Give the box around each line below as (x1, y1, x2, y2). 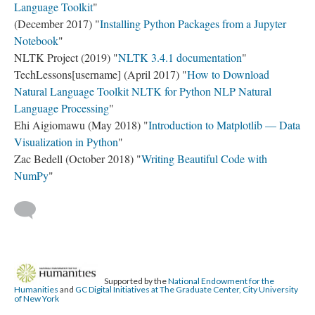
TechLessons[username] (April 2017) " (14, 66, 187, 82)
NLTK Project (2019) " (14, 49, 118, 65)
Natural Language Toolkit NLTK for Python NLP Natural (14, 83, 271, 98)
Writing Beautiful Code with (141, 150, 267, 166)
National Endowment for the (168, 275, 274, 286)
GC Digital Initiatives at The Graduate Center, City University (75, 284, 298, 295)
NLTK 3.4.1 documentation (118, 49, 242, 65)
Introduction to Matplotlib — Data (148, 117, 300, 132)
